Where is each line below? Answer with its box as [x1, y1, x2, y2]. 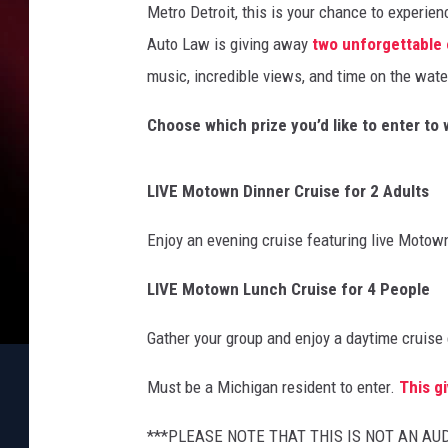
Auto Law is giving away [147, 33, 312, 54]
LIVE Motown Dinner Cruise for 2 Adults [147, 180, 429, 201]
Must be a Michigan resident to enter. [147, 376, 399, 397]
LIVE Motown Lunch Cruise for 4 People [147, 278, 430, 299]
